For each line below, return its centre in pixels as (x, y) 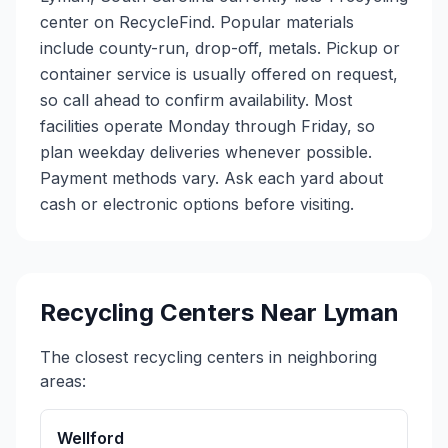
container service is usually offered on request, (219, 74)
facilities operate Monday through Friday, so (207, 126)
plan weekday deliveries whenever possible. (206, 152)
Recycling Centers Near (181, 312)
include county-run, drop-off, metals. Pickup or (220, 48)
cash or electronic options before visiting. (197, 204)
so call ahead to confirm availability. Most (196, 100)
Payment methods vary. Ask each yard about (211, 178)
